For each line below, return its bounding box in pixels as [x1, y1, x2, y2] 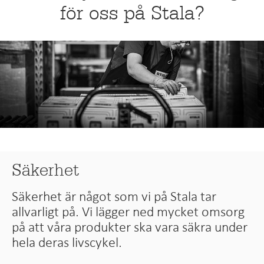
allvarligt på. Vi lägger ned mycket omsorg [12, 204, 245, 219]
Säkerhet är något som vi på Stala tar [12, 189, 217, 203]
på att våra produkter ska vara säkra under [12, 219, 248, 234]
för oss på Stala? [60, 1, 204, 25]
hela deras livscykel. [12, 235, 123, 249]
